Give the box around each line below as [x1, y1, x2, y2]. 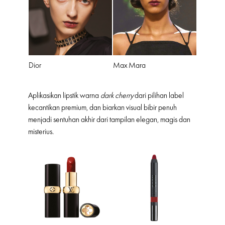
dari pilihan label [134, 90, 184, 100]
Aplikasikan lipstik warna [28, 90, 100, 100]
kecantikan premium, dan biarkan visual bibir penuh [28, 102, 177, 112]
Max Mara [113, 61, 146, 70]
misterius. [28, 127, 54, 136]
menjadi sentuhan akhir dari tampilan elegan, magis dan [28, 115, 190, 124]
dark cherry [100, 90, 134, 100]
